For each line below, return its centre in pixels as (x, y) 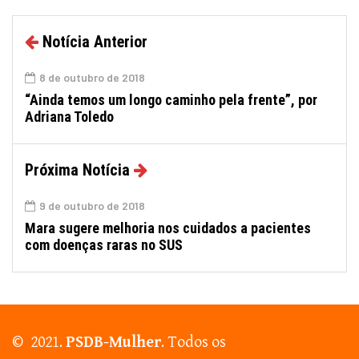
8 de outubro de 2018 (92, 78)
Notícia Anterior (95, 42)
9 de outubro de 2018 (92, 206)
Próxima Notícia (77, 170)
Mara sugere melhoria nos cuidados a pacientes (168, 228)
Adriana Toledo (69, 117)
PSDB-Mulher (113, 343)
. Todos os (194, 343)
